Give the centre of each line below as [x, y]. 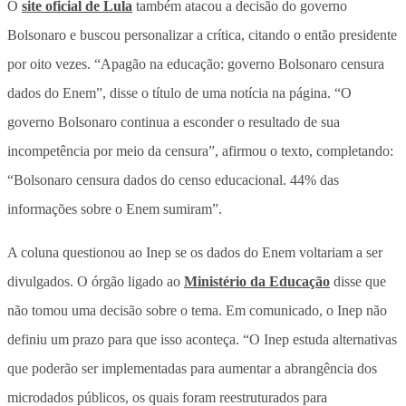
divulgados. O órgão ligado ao [96, 281]
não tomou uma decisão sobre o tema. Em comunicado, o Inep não [197, 310]
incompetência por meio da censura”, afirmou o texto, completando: [200, 150]
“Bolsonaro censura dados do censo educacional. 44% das [173, 179]
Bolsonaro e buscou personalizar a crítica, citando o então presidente [202, 34]
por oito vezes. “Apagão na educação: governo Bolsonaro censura [196, 63]
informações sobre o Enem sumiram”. [115, 208]
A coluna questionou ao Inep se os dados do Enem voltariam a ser [195, 252]
